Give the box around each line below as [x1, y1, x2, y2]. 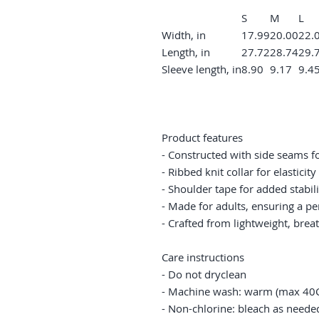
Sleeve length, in [162, 61, 241, 76]
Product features [162, 130, 243, 145]
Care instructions [162, 249, 244, 264]
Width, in [162, 27, 206, 42]
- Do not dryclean [162, 266, 246, 281]
